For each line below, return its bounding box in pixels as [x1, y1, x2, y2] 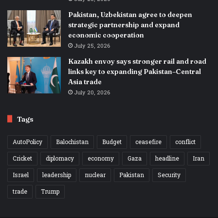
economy [88, 153, 114, 164]
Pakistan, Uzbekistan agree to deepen [68, 10, 192, 19]
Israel [13, 169, 29, 181]
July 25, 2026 [74, 41, 110, 51]
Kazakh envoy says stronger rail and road [68, 56, 206, 66]
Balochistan [56, 136, 89, 147]
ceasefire [135, 136, 162, 147]
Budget [102, 136, 122, 147]
